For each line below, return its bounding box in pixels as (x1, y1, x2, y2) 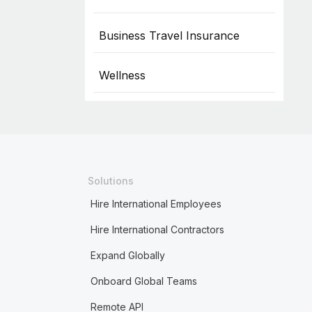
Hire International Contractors (90, 224, 224, 235)
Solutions (87, 175, 134, 187)
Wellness (98, 68, 146, 82)
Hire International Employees (90, 198, 221, 210)
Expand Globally (90, 249, 165, 261)
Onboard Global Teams (90, 275, 197, 287)
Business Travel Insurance (98, 29, 240, 42)
